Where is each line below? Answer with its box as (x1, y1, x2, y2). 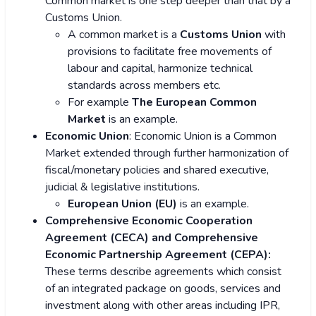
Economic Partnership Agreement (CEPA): (45, 247, 271, 263)
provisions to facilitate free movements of (68, 44, 272, 60)
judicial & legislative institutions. (45, 179, 200, 195)
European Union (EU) (68, 196, 177, 212)
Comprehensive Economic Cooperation (45, 213, 253, 229)
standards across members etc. (68, 78, 221, 94)
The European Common (132, 95, 257, 111)
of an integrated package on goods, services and (45, 281, 281, 297)
